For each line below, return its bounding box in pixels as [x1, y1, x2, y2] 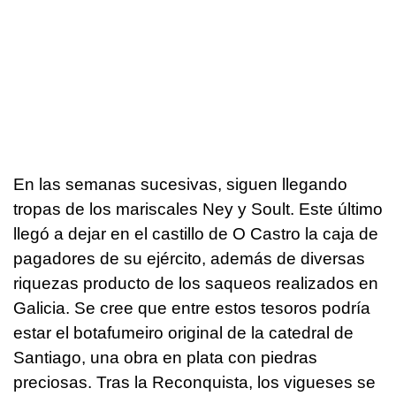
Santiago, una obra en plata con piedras [13, 347, 317, 367]
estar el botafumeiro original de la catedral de [13, 323, 354, 342]
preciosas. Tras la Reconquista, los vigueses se [13, 372, 376, 392]
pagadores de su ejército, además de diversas [13, 248, 365, 268]
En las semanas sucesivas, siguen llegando [13, 174, 347, 194]
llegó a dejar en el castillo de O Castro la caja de [13, 224, 378, 243]
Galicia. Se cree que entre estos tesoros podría [13, 298, 370, 317]
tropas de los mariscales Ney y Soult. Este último [13, 199, 383, 218]
